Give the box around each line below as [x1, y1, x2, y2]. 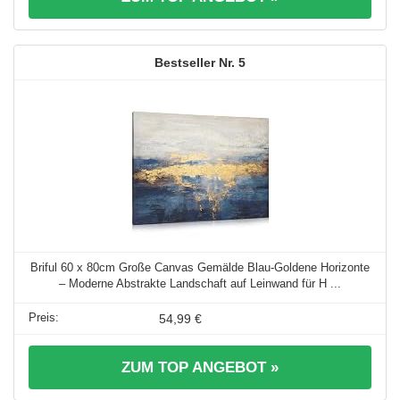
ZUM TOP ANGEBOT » [121, 358, 279, 376]
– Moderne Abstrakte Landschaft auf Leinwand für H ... [59, 276, 341, 290]
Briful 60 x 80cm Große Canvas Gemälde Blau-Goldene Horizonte [30, 260, 370, 274]
